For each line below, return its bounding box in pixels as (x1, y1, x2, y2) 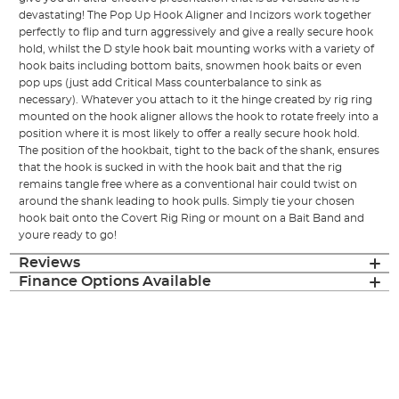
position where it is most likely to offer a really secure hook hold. (19, 128, 361, 140)
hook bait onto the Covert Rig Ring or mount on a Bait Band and (19, 213, 365, 224)
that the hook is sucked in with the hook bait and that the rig (19, 162, 343, 174)
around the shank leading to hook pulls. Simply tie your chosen (19, 196, 355, 208)
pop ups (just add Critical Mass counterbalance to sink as (19, 77, 322, 89)
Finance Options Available (19, 274, 212, 289)
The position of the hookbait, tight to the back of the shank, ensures (19, 145, 380, 157)
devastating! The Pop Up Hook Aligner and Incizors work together (19, 10, 372, 21)
